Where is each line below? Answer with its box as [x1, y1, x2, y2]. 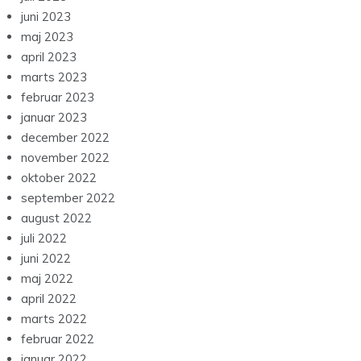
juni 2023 [21, 9, 71, 25]
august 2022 [21, 210, 92, 226]
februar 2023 [21, 89, 94, 106]
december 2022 [21, 130, 110, 146]
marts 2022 [21, 311, 87, 327]
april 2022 [21, 291, 77, 307]
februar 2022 [21, 331, 94, 347]
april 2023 [21, 49, 77, 65]
